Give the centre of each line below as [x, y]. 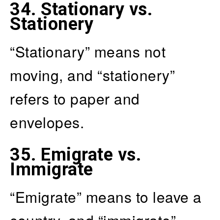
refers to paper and [75, 98]
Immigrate [52, 169]
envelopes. [47, 122]
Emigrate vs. [91, 154]
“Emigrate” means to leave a [106, 196]
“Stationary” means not [88, 51]
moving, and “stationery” [92, 75]
